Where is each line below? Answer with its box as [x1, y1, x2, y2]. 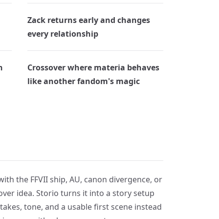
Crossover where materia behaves [27, 62, 160, 73]
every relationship [27, 28, 99, 39]
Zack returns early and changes [27, 15, 151, 25]
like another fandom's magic [27, 76, 140, 87]
